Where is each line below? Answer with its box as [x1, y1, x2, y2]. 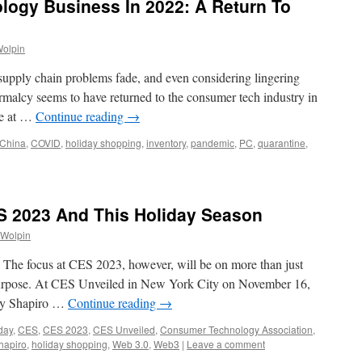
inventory [146, 136, 186, 149]
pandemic [191, 136, 234, 149]
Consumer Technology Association [160, 322, 313, 336]
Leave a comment [187, 337, 265, 351]
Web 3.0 [112, 337, 149, 351]
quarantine [258, 136, 305, 149]
